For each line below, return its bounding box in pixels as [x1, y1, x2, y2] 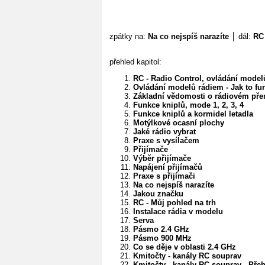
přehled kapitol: [109, 57, 161, 66]
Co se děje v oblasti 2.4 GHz [133, 242, 236, 251]
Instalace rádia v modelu [133, 206, 223, 216]
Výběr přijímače [133, 153, 191, 163]
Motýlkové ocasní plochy [133, 118, 224, 127]
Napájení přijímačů [133, 162, 202, 172]
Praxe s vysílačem [133, 135, 199, 145]
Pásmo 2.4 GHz [133, 224, 189, 234]
